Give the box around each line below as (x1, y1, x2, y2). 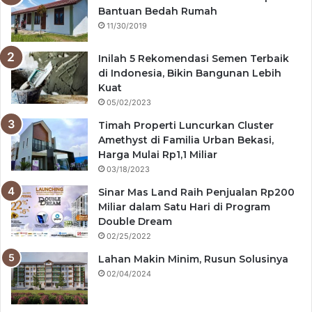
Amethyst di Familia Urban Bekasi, (98, 133, 274, 146)
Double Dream (98, 214, 172, 228)
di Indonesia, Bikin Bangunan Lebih (98, 66, 281, 79)
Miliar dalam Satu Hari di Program (98, 200, 270, 213)
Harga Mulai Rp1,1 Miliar (98, 148, 217, 161)
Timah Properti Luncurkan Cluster (98, 118, 274, 132)
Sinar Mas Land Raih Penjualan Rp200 (98, 185, 295, 198)
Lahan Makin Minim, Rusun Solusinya (98, 252, 288, 265)
